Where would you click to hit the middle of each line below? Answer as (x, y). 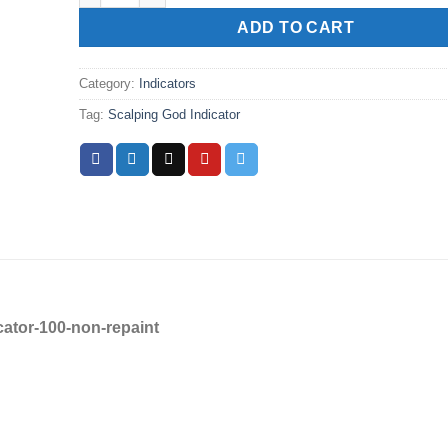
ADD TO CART (296, 28)
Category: (108, 83)
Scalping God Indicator (173, 114)
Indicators (167, 83)
